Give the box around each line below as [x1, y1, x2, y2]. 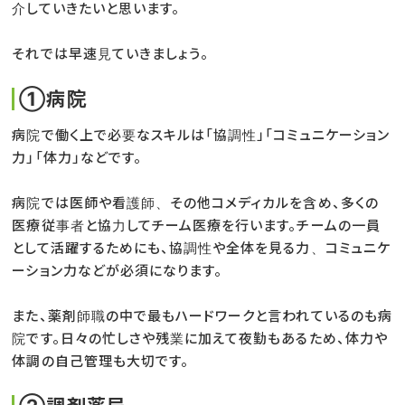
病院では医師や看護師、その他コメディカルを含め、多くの [12, 193, 379, 212]
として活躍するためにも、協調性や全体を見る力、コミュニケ [12, 239, 391, 257]
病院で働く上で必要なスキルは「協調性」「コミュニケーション [12, 126, 390, 144]
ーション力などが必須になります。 [12, 261, 223, 279]
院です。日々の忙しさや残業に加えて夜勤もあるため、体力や [12, 329, 388, 347]
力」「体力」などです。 [12, 148, 142, 166]
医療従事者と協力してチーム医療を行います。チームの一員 [12, 216, 381, 234]
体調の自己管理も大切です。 [12, 352, 190, 370]
